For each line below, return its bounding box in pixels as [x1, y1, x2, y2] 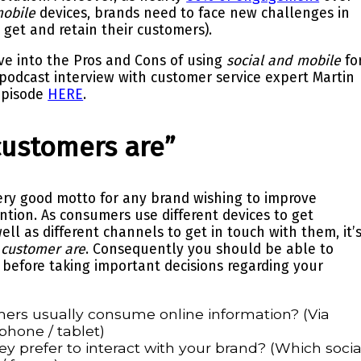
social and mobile [226, 52, 342, 70]
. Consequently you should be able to [85, 240, 334, 258]
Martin [313, 69, 355, 87]
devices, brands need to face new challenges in [35, 4, 351, 22]
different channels [43, 223, 164, 241]
